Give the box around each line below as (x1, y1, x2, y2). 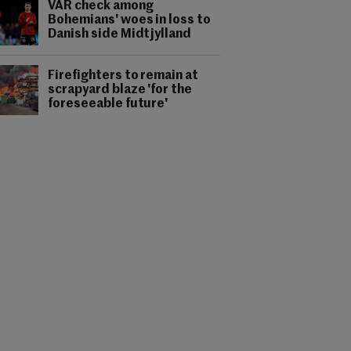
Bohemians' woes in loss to (48, 14, 212, 27)
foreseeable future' (48, 98, 168, 110)
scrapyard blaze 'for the (48, 84, 193, 96)
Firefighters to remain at (48, 70, 199, 82)
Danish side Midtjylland (48, 28, 192, 41)
